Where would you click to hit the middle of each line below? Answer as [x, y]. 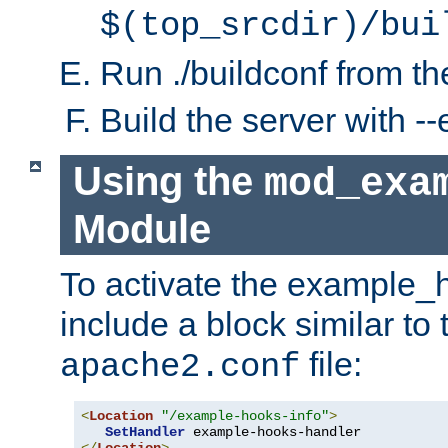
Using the [168, 180]
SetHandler [145, 432]
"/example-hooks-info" [245, 416]
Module [141, 228]
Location [121, 416]
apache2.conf [180, 367]
